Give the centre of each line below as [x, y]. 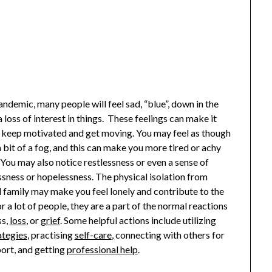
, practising [51, 234]
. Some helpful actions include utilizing [138, 220]
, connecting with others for [168, 234]
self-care [93, 234]
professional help [102, 249]
